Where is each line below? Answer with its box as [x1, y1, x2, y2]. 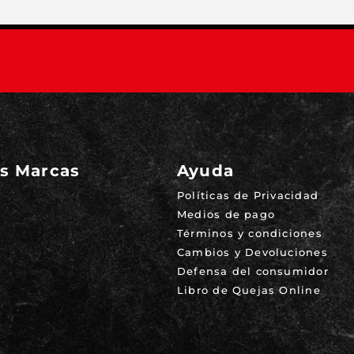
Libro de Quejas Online [177, 284, 321, 297]
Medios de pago [177, 208, 276, 221]
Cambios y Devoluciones [177, 246, 328, 259]
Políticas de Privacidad [177, 189, 318, 202]
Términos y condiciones [177, 227, 322, 240]
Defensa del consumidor [177, 265, 329, 278]
